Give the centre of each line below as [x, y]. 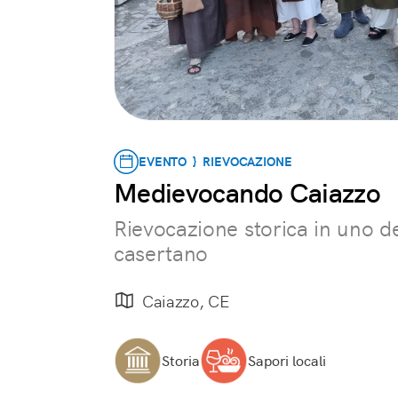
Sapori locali [287, 361]
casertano [161, 254]
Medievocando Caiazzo [247, 193]
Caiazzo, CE [186, 301]
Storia [181, 361]
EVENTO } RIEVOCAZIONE [215, 162]
